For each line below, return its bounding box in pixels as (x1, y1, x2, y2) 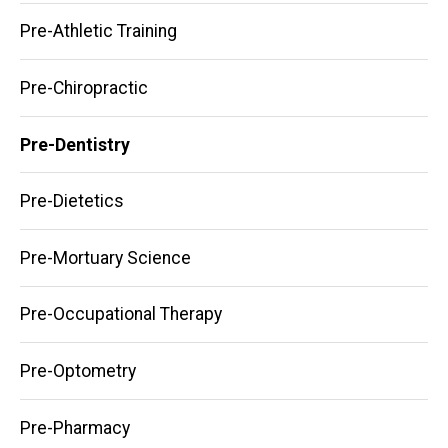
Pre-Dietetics (20, 191, 124, 212)
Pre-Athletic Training (20, 21, 177, 42)
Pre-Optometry (20, 360, 136, 381)
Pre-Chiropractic (20, 77, 148, 98)
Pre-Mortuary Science (20, 247, 191, 268)
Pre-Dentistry (20, 134, 130, 155)
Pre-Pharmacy (20, 417, 130, 438)
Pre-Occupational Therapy (20, 304, 222, 325)
